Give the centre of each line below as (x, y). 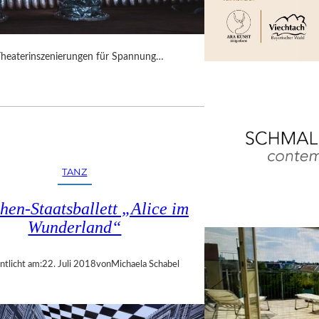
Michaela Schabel (146, 265)
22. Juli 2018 (69, 265)
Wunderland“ (75, 228)
